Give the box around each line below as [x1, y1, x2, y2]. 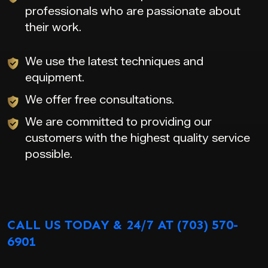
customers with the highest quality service [25, 131, 250, 145]
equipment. [25, 71, 84, 84]
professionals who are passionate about [25, 4, 240, 18]
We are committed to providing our [25, 115, 212, 129]
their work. [25, 20, 81, 34]
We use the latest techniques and [25, 54, 203, 68]
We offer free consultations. [25, 93, 174, 106]
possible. [25, 147, 72, 161]
